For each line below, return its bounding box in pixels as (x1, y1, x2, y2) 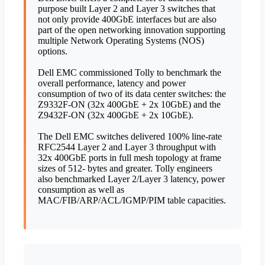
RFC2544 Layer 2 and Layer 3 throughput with (38, 142, 216, 153)
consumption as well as (38, 185, 124, 195)
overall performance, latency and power (38, 78, 186, 89)
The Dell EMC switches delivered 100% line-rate (38, 131, 222, 142)
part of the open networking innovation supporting (38, 25, 225, 35)
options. (38, 46, 67, 57)
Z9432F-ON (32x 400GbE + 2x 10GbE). (38, 110, 193, 121)
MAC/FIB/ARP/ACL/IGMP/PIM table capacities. (38, 195, 226, 206)
